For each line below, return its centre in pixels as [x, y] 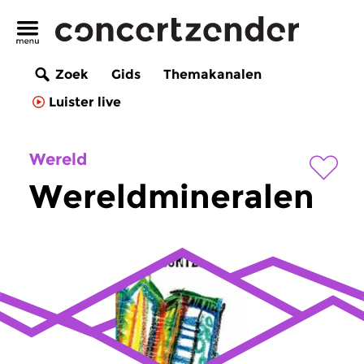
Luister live [85, 102]
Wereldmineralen [172, 196]
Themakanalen [212, 75]
